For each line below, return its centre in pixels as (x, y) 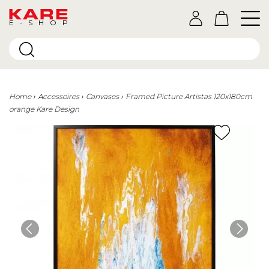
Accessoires (59, 96)
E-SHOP (39, 23)
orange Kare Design (44, 109)
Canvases (102, 96)
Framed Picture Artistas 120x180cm (189, 96)
